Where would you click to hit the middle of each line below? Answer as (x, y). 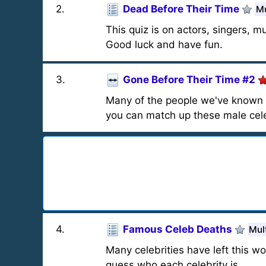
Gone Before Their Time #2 (189, 80)
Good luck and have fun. (164, 45)
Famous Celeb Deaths (177, 229)
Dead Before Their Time (181, 9)
